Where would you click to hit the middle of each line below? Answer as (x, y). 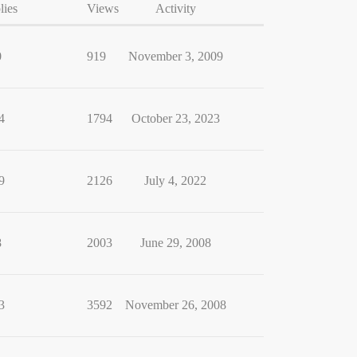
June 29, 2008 (175, 243)
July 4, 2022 (175, 181)
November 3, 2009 (175, 57)
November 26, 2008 (175, 305)
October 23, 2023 (175, 119)
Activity (175, 9)
